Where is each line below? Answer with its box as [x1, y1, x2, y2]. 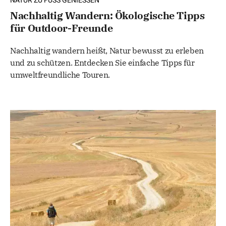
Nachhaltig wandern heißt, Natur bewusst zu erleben [10, 45, 204, 56]
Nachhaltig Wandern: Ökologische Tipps [10, 9, 205, 23]
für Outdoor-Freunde [10, 21, 113, 35]
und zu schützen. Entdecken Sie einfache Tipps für [10, 58, 195, 68]
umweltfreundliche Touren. [10, 70, 110, 80]
